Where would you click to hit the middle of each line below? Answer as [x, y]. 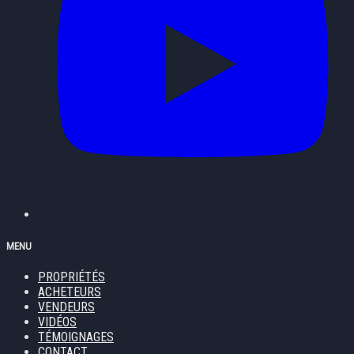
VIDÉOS [57, 322]
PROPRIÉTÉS [72, 277]
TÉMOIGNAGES [76, 337]
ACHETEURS [70, 292]
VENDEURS [66, 307]
